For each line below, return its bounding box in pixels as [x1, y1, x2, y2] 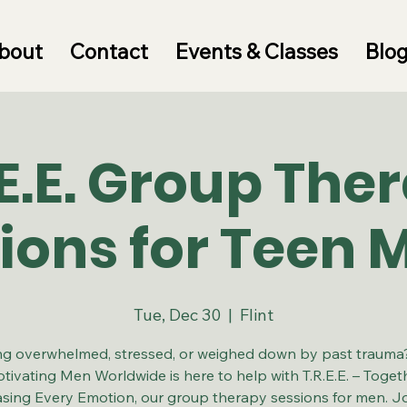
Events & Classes [174, 38, 338, 65]
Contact [69, 38, 148, 65]
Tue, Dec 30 [134, 304, 221, 325]
